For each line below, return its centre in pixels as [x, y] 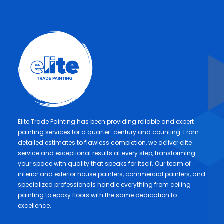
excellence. [35, 206]
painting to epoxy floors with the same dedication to [97, 195]
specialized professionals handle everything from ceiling [104, 185]
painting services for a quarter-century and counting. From [108, 132]
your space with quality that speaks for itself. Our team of [104, 164]
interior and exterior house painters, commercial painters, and [112, 174]
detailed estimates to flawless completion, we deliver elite [105, 143]
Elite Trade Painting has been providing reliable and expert [106, 122]
